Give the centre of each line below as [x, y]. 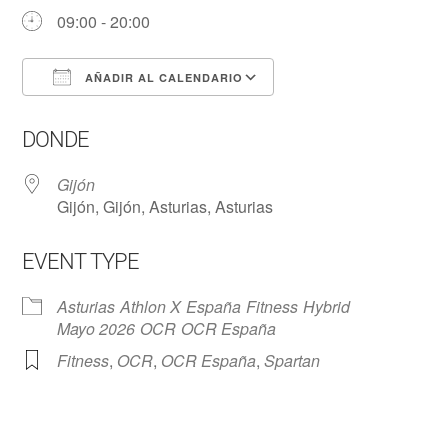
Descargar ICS [110, 113]
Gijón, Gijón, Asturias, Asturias [165, 206]
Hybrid [327, 306]
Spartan [292, 360]
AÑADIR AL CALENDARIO [162, 77]
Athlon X [151, 306]
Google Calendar [354, 113]
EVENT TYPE [81, 261]
